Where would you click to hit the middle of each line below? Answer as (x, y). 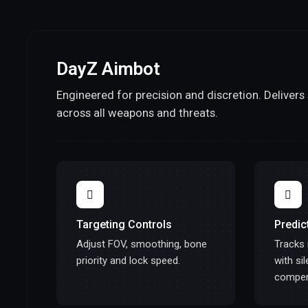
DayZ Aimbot (108, 68)
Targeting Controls (124, 225)
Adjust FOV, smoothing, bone (142, 244)
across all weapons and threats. (137, 113)
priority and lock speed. (128, 260)
